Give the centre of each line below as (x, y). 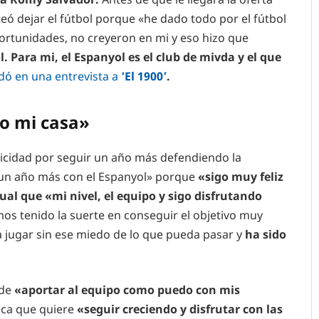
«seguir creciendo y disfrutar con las (178, 309)
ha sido (266, 234)
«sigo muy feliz (241, 176)
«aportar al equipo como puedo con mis (126, 290)
